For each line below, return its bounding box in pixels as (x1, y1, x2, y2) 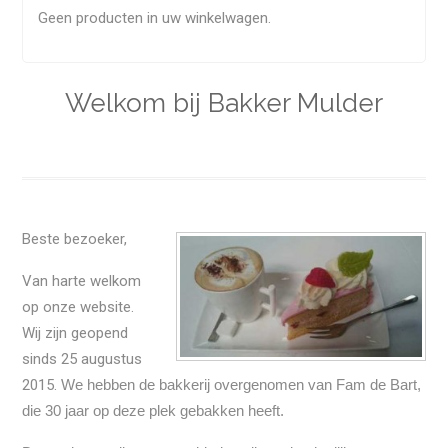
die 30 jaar (22, 402, 94, 420)
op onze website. (22, 298, 135, 317)
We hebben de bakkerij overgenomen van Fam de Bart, (61, 376, 422, 394)
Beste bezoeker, (22, 230, 128, 249)
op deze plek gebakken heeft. (93, 402, 285, 420)
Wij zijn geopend (22, 324, 129, 343)
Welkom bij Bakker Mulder (65, 88, 383, 119)
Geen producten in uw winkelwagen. (38, 9, 272, 28)
